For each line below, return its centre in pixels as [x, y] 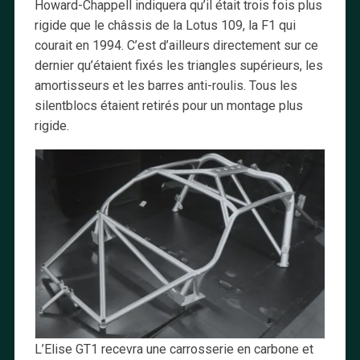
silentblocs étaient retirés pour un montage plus [168, 106]
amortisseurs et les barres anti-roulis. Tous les [166, 86]
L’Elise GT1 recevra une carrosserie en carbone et [174, 349]
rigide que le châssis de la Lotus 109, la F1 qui [165, 26]
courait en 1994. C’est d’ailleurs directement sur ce [176, 46]
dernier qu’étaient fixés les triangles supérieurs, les [178, 66]
